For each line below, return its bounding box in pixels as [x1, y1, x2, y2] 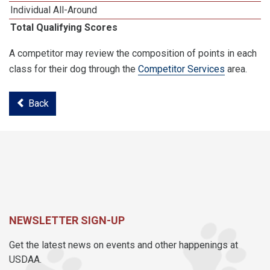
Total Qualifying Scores [10, 22, 118, 33]
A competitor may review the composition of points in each [9, 48, 257, 59]
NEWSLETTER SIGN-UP [9, 214, 125, 227]
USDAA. [9, 254, 42, 265]
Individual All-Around [10, 4, 98, 16]
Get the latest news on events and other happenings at [9, 239, 238, 251]
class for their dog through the [9, 63, 138, 75]
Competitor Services [138, 63, 225, 75]
